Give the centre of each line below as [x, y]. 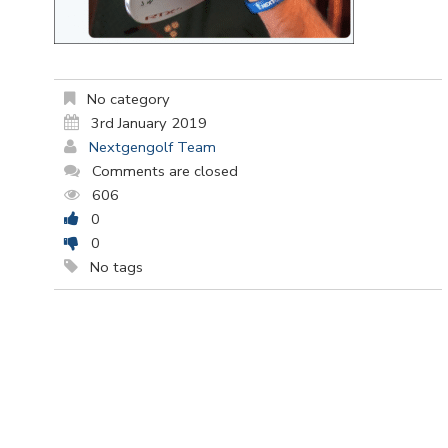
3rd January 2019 [149, 123]
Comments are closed [165, 171]
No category [126, 99]
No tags [114, 267]
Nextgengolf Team [152, 147]
